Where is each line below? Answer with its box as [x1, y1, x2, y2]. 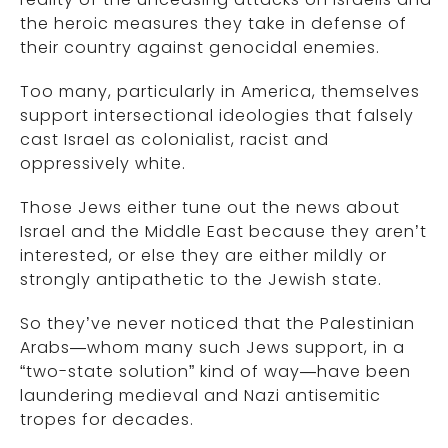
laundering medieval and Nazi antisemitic [20, 384, 381, 407]
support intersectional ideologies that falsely [20, 104, 414, 127]
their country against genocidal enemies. [20, 36, 380, 59]
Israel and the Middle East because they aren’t [20, 220, 427, 243]
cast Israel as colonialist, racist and [20, 128, 329, 151]
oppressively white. [20, 152, 186, 175]
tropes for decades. [20, 408, 194, 431]
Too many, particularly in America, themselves [20, 80, 420, 103]
